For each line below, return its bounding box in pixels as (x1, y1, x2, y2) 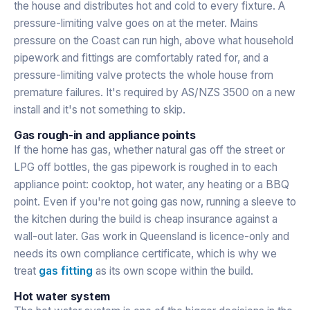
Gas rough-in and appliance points (14, 127, 196, 142)
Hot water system (14, 289, 110, 303)
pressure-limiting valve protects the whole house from (14, 68, 273, 82)
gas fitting (39, 264, 93, 277)
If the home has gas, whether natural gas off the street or (14, 143, 285, 156)
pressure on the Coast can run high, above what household (14, 33, 293, 47)
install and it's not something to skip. (14, 102, 185, 116)
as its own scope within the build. (93, 264, 253, 277)
